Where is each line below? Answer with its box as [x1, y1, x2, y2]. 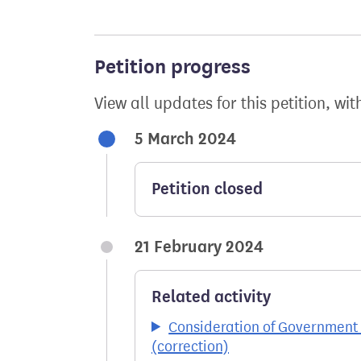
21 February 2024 [135, 237, 263, 257]
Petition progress [94, 55, 251, 79]
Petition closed [151, 179, 263, 199]
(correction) [151, 338, 229, 355]
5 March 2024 [135, 129, 236, 149]
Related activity [151, 287, 271, 307]
